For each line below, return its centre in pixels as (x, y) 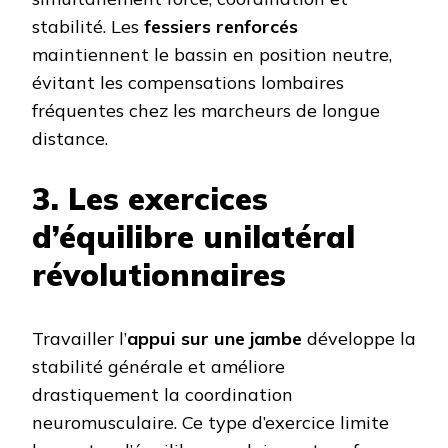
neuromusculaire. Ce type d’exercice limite (210, 423)
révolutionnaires (159, 275)
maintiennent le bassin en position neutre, (212, 55)
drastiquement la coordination (162, 395)
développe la (359, 339)
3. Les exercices (150, 199)
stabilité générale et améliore (158, 367)
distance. (70, 139)
